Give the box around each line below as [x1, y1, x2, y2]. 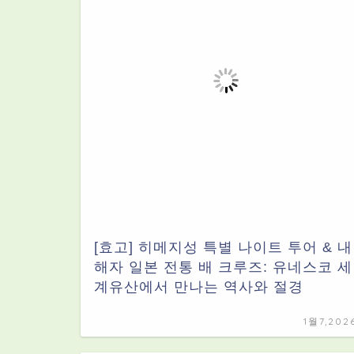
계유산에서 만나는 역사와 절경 [94, 278, 303, 295]
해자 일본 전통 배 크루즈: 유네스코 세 [94, 258, 352, 275]
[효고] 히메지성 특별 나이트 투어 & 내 [94, 239, 352, 255]
